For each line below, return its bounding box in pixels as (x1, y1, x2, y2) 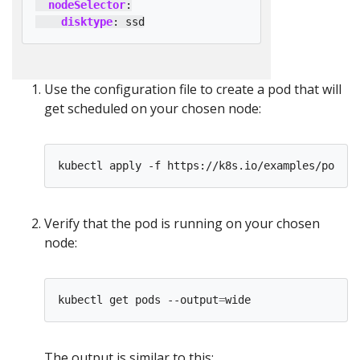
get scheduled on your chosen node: (44, 100, 261, 117)
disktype (61, 15, 112, 28)
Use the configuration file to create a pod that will (44, 80, 342, 98)
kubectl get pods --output (58, 293, 219, 306)
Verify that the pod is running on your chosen (44, 215, 320, 232)
